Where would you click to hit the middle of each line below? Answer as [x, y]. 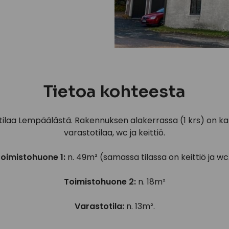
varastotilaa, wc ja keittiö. [114, 132]
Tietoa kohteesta [114, 91]
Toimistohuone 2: [100, 181]
